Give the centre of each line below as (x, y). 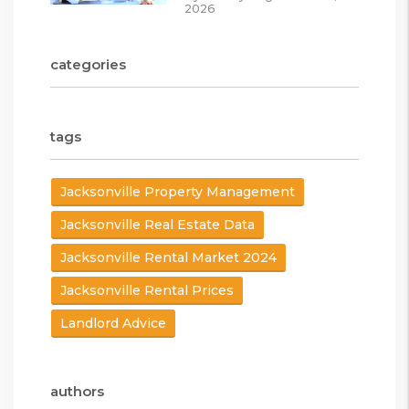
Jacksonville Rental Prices (147, 290)
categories (88, 64)
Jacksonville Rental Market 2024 (168, 257)
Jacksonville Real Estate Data (157, 224)
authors (77, 391)
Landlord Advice (113, 323)
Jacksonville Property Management (178, 191)
